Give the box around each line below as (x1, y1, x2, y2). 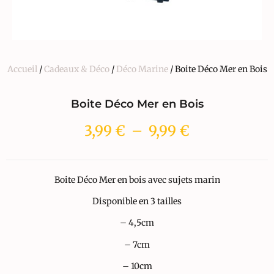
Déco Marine (116, 64, 168, 75)
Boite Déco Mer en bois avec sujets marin (54, 174, 220, 185)
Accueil (7, 64, 37, 75)
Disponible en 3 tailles (92, 195, 182, 207)
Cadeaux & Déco (43, 64, 109, 75)
